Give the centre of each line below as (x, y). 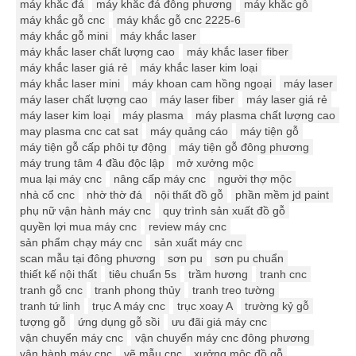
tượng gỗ (43, 322)
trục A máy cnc (129, 306)
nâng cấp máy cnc (160, 179)
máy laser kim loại (65, 116)
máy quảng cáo (189, 132)
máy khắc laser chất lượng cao (97, 52)
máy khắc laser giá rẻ (74, 68)
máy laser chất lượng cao (84, 100)
